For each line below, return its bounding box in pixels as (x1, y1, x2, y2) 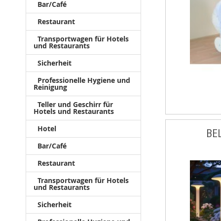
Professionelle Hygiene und (37, 75, 130, 85)
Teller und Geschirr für (37, 100, 113, 109)
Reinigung (34, 82, 67, 92)
